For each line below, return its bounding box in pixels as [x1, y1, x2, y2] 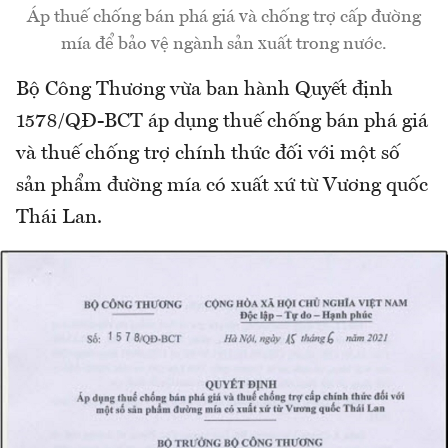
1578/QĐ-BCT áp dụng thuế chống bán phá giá [16, 112, 428, 133]
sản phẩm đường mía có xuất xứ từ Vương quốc [16, 176, 428, 197]
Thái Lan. [16, 208, 102, 229]
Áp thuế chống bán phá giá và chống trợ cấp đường [27, 8, 421, 27]
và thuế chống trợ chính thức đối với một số [16, 144, 400, 165]
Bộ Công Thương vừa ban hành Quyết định [16, 80, 393, 101]
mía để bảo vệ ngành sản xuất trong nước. [61, 35, 387, 54]
